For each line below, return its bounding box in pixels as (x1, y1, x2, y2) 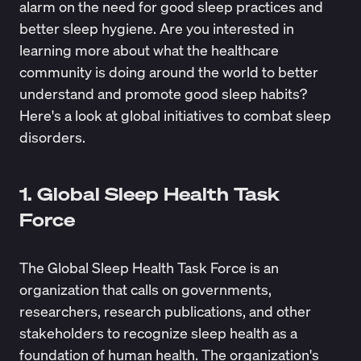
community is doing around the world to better (19, 61, 318, 81)
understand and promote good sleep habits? (19, 83, 307, 103)
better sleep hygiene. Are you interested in (19, 18, 294, 38)
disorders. (19, 127, 89, 147)
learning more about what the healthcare (19, 39, 279, 60)
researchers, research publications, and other (19, 301, 311, 322)
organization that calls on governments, (19, 280, 272, 300)
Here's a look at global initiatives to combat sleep (19, 105, 331, 125)
